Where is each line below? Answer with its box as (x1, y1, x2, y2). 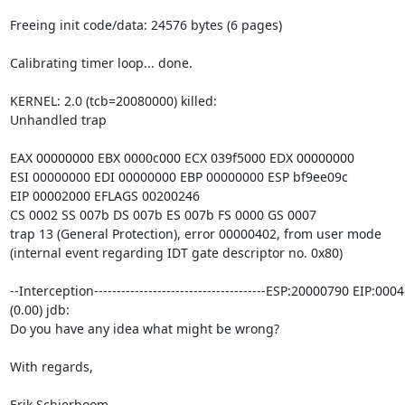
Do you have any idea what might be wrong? (9, 319, 279, 337)
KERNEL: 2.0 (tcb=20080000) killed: (9, 91, 217, 109)
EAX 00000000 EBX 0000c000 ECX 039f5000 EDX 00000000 (9, 148, 354, 166)
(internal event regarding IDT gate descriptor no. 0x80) (9, 243, 343, 261)
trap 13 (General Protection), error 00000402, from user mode (9, 224, 381, 242)
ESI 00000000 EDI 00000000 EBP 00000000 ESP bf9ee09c (9, 167, 348, 185)
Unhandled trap (9, 110, 107, 128)
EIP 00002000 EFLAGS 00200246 (9, 186, 200, 204)
